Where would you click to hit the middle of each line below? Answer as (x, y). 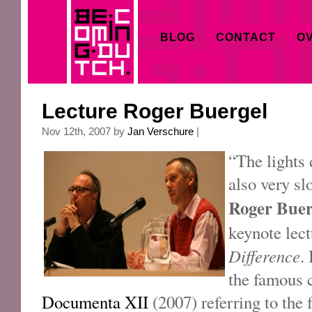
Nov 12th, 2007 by (85, 131)
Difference (264, 256)
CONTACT (246, 37)
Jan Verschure (161, 131)
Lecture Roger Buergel (155, 111)
